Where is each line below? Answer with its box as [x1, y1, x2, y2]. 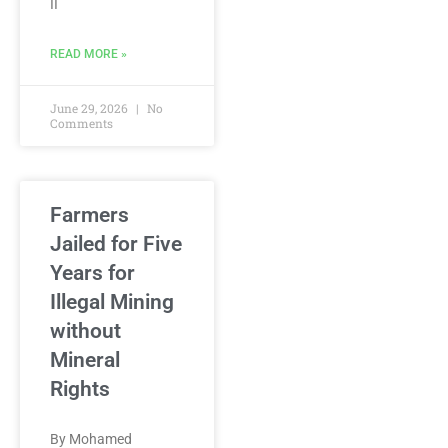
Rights [50, 377, 110, 401]
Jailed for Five [50, 232, 182, 256]
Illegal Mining [50, 290, 174, 314]
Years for [50, 261, 135, 285]
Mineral [50, 348, 120, 372]
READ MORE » [50, 47, 127, 61]
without [50, 319, 121, 343]
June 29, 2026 [50, 100, 131, 116]
